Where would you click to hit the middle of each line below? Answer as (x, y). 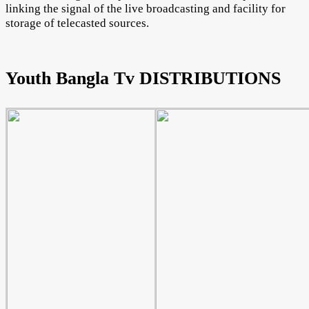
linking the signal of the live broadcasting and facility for (146, 9)
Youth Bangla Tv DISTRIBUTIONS (143, 79)
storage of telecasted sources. (77, 23)
